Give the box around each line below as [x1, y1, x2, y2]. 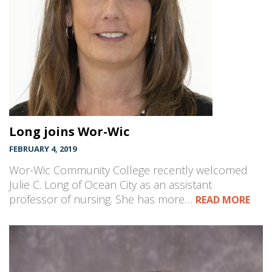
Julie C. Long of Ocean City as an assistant [9, 177, 212, 192]
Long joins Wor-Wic [9, 123, 129, 140]
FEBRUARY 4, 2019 [9, 143, 76, 155]
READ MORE [195, 193, 250, 207]
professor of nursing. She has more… [9, 192, 195, 207]
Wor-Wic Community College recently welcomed [9, 163, 248, 178]
